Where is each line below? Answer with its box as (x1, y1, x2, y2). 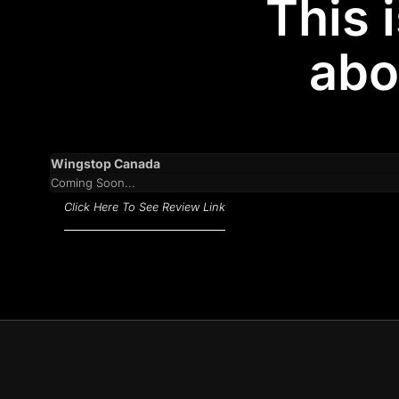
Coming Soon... (51, 175, 135, 191)
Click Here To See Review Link (64, 200, 225, 215)
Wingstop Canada (51, 156, 160, 172)
